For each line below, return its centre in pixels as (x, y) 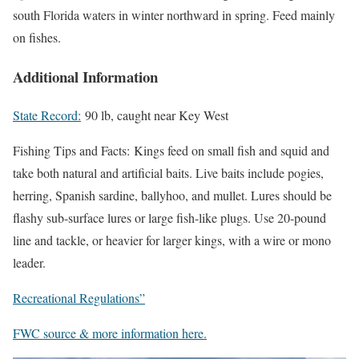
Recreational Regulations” (79, 298)
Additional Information (85, 76)
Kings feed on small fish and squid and (230, 151)
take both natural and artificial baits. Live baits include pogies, (168, 173)
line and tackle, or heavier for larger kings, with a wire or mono (172, 240)
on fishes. (37, 38)
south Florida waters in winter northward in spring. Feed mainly (174, 15)
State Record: (47, 115)
